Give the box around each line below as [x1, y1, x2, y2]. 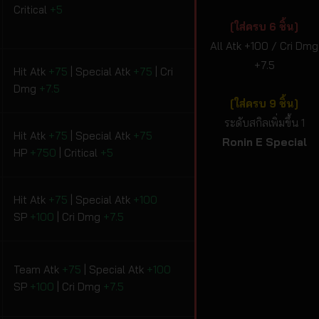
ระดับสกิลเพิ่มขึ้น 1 [224, 116, 305, 130]
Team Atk [14, 263, 62, 277]
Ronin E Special [221, 135, 307, 150]
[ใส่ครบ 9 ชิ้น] [230, 97, 298, 111]
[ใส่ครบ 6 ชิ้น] [230, 20, 298, 34]
